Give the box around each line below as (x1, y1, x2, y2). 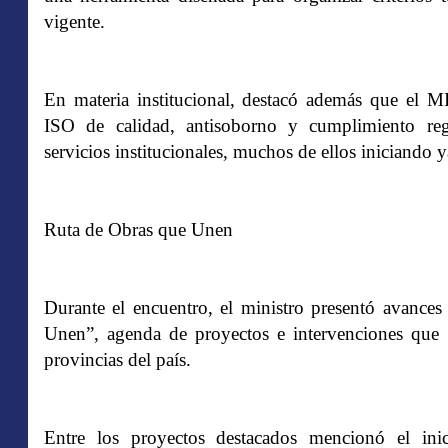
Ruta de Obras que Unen (44, 219, 233, 240)
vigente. (44, 11, 105, 32)
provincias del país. (44, 349, 191, 370)
